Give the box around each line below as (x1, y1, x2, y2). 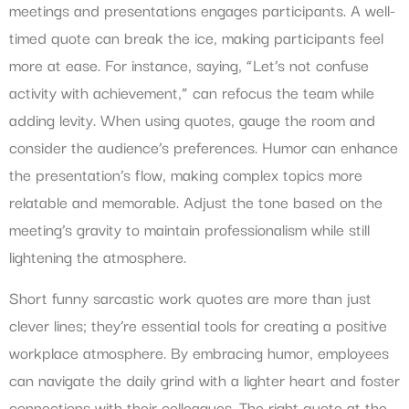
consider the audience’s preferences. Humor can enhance (9, 134, 398, 160)
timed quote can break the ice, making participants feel (9, 25, 383, 50)
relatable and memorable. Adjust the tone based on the (9, 189, 383, 215)
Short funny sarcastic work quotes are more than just (9, 284, 372, 309)
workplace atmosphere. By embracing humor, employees (9, 339, 389, 364)
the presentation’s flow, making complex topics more (9, 162, 362, 187)
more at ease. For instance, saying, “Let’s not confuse (9, 52, 369, 78)
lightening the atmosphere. (9, 244, 186, 269)
